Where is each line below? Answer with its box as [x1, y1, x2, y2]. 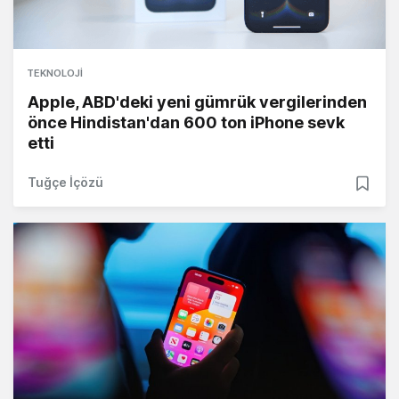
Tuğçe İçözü [28, 174, 103, 190]
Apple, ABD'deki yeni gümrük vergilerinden [28, 92, 367, 111]
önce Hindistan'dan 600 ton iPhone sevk [28, 112, 345, 132]
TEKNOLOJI [27, 66, 83, 79]
